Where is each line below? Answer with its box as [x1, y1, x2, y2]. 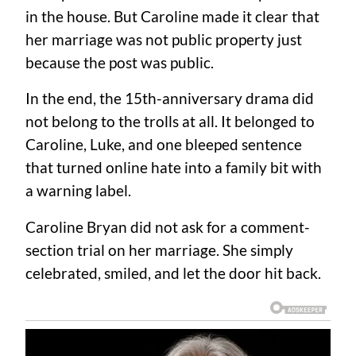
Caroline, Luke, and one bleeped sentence [25, 136, 302, 154]
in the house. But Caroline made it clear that [25, 8, 319, 26]
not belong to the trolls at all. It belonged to [25, 113, 315, 131]
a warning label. [25, 182, 131, 200]
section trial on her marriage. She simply [25, 241, 293, 259]
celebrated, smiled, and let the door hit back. [25, 264, 321, 282]
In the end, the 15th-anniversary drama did [25, 90, 314, 108]
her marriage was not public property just [25, 31, 302, 49]
